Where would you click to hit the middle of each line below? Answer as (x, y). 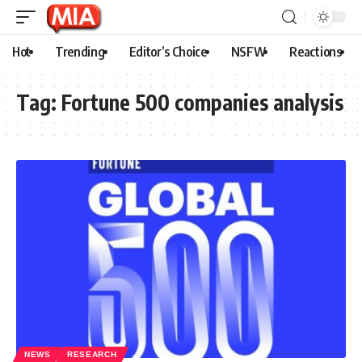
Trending (80, 52)
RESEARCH (92, 354)
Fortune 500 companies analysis (202, 102)
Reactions (316, 52)
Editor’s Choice (168, 52)
